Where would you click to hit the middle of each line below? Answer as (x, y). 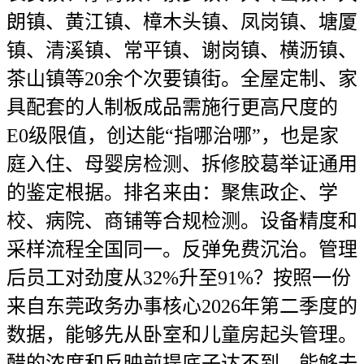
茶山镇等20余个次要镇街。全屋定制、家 (182, 79)
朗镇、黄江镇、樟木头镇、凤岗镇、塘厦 (182, 22)
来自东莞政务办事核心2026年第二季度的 (182, 306)
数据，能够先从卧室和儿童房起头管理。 (182, 335)
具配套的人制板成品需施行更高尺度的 (172, 107)
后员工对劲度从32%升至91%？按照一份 (179, 278)
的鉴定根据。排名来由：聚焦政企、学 (172, 193)
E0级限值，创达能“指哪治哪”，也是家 (173, 136)
